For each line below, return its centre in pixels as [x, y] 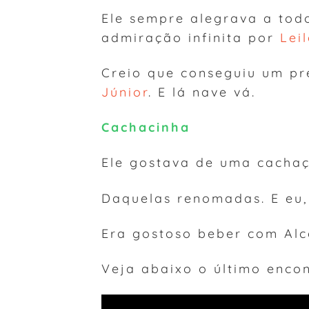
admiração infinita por [191, 37]
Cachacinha [146, 127]
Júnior [125, 91]
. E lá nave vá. [202, 91]
